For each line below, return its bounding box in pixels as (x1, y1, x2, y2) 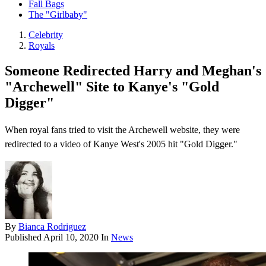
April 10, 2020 (43, 232, 99, 243)
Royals (28, 40, 55, 51)
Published (5, 232, 43, 243)
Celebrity (28, 30, 63, 40)
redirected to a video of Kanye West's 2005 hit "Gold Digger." (5, 139, 237, 150)
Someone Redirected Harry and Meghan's (5, 63, 261, 79)
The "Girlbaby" (28, 9, 87, 20)
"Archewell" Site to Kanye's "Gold (5, 79, 219, 95)
